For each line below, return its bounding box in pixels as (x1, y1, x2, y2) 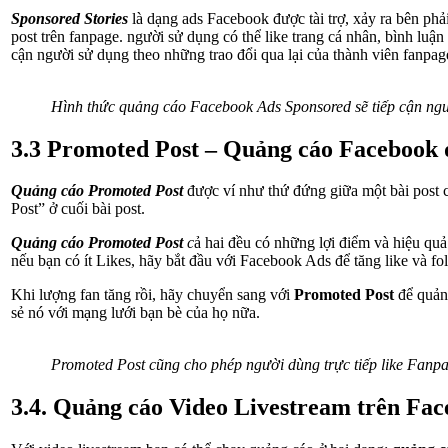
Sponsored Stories (11, 9, 128, 27)
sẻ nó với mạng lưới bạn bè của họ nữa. (11, 304, 260, 322)
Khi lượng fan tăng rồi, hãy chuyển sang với (11, 286, 294, 304)
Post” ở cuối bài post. (11, 200, 145, 218)
